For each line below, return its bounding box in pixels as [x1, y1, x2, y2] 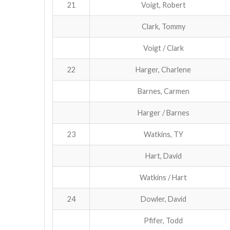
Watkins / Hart [140, 172, 187, 182]
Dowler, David [140, 194, 186, 203]
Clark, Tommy [141, 22, 185, 31]
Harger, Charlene [136, 65, 191, 74]
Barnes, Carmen [137, 86, 189, 95]
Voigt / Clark [143, 43, 184, 52]
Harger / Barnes [137, 108, 189, 117]
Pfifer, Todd [144, 216, 183, 225]
